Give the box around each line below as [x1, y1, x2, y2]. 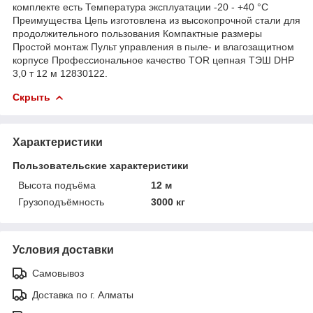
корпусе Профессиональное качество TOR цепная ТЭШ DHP [13, 54, 294, 66]
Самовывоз [32, 267, 84, 279]
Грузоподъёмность [18, 196, 104, 208]
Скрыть [13, 91, 50, 103]
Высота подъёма [18, 179, 96, 191]
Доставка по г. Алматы [32, 289, 133, 300]
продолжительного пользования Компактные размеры [13, 27, 262, 39]
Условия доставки [13, 243, 114, 256]
